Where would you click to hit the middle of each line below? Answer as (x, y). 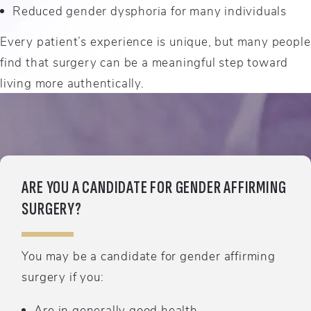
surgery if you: (63, 277)
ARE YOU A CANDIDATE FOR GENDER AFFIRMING (154, 188)
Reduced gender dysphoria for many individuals (150, 10)
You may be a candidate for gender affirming (149, 256)
